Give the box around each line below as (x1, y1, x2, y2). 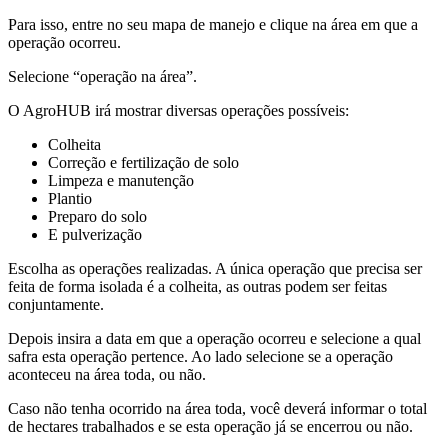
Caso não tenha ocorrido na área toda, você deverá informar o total (8, 399, 427, 417)
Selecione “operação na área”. (8, 67, 197, 85)
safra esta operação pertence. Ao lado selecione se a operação (8, 347, 393, 365)
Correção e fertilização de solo (48, 153, 239, 171)
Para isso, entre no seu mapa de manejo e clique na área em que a (8, 15, 418, 33)
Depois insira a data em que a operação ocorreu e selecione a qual (8, 329, 421, 347)
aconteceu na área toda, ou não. (8, 365, 206, 383)
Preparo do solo (48, 207, 147, 225)
